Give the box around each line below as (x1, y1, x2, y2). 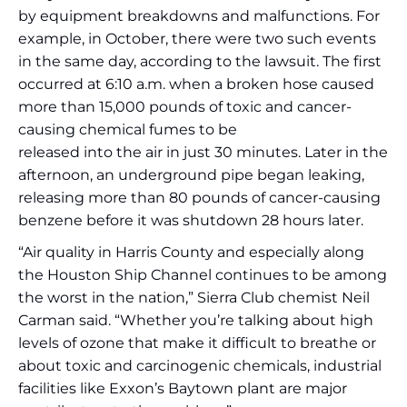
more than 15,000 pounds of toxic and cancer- (18, 98, 352, 115)
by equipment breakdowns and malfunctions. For (18, 7, 380, 25)
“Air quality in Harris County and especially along (18, 243, 364, 261)
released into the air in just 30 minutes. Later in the (18, 144, 388, 161)
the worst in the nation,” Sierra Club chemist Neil (18, 289, 370, 306)
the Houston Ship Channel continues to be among (18, 266, 387, 283)
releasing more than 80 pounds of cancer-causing (18, 189, 381, 206)
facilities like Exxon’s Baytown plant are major (18, 380, 347, 397)
